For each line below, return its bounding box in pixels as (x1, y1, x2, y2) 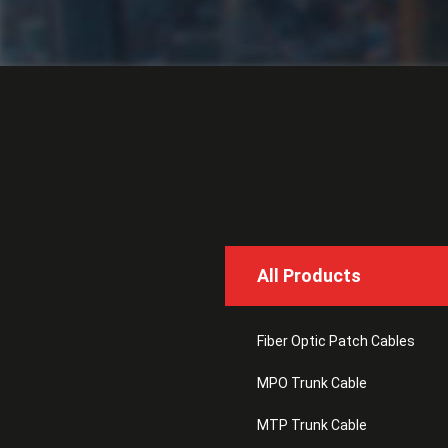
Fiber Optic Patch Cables (256, 333, 415, 349)
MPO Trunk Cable (256, 375, 367, 391)
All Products (256, 265, 361, 286)
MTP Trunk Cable (256, 417, 367, 433)
